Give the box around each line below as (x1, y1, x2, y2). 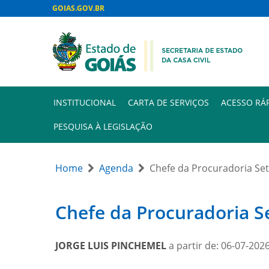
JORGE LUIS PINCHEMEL (55, 239, 166, 252)
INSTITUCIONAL (53, 97, 116, 108)
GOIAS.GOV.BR (52, 3, 104, 13)
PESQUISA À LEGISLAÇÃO (53, 121, 153, 132)
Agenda (99, 162, 133, 175)
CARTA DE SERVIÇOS (128, 97, 209, 108)
